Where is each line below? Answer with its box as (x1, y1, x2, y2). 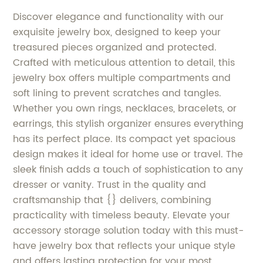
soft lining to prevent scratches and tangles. (13, 86, 222, 102)
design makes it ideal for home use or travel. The (13, 147, 244, 163)
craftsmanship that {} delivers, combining (13, 193, 212, 208)
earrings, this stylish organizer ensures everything (13, 116, 244, 132)
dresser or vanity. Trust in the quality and (13, 177, 207, 193)
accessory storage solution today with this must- (13, 223, 244, 239)
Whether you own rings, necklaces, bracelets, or (13, 101, 237, 117)
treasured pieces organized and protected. (13, 40, 217, 56)
